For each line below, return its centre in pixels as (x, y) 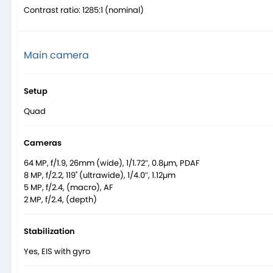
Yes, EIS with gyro (57, 252)
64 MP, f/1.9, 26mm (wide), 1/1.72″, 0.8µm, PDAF (112, 163)
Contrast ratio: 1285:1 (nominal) (84, 10)
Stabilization (49, 232)
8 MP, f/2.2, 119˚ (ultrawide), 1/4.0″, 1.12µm (100, 175)
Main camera (56, 55)
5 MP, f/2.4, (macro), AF (69, 188)
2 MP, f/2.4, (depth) (60, 200)
